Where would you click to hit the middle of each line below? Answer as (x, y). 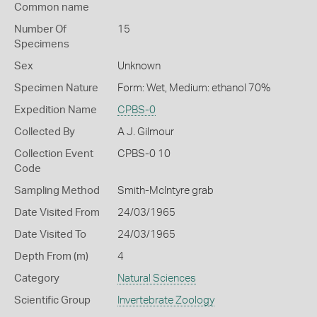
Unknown (139, 66)
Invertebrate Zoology (166, 300)
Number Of (40, 29)
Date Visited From (57, 213)
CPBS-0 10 (144, 154)
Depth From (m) (51, 257)
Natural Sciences (156, 278)
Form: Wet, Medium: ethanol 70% (194, 88)
